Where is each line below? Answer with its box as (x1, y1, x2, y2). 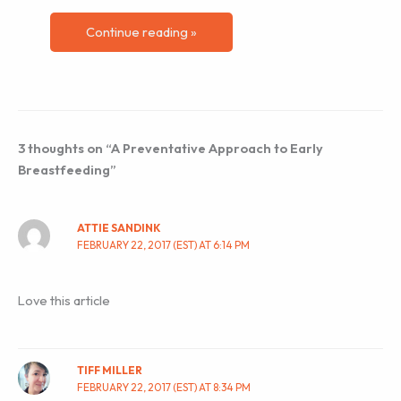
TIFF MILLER (77, 363, 143, 378)
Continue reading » (86, 22, 198, 40)
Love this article (18, 292, 110, 310)
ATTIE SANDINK (77, 221, 162, 235)
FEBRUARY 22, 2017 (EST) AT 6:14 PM (77, 238, 251, 252)
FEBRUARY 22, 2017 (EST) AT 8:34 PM (77, 380, 252, 395)
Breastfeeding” (18, 160, 116, 178)
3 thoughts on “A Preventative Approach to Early (18, 139, 323, 157)
